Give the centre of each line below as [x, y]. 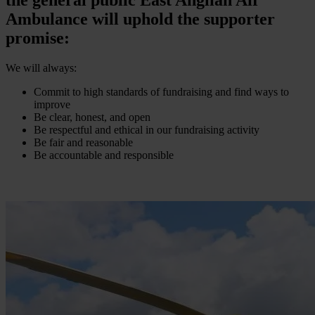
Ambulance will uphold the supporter [140, 19]
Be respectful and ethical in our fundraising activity [147, 129]
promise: [38, 38]
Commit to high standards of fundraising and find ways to [161, 91]
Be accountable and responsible [104, 155]
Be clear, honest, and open [92, 117]
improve [52, 104]
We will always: [41, 67]
